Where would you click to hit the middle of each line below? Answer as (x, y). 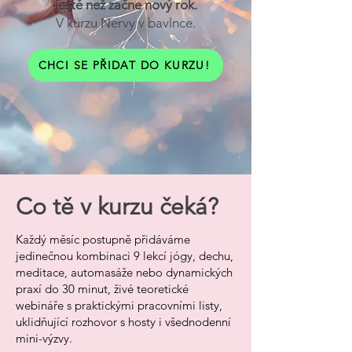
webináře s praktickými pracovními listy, (119, 305)
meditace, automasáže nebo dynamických (124, 272)
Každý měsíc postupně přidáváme (103, 239)
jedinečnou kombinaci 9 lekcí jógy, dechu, (125, 256)
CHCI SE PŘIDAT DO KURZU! (124, 65)
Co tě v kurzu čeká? (117, 207)
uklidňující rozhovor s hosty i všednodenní (123, 322)
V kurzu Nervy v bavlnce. (126, 23)
